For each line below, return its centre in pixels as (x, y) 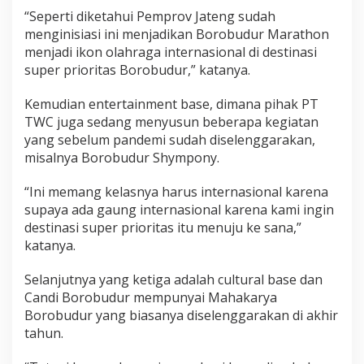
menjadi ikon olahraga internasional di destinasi (171, 52)
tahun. (44, 333)
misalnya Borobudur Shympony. (122, 157)
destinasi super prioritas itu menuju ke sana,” (163, 227)
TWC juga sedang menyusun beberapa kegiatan (171, 121)
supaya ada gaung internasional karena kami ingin (179, 209)
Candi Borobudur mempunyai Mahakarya (151, 297)
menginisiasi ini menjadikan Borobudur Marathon (177, 34)
